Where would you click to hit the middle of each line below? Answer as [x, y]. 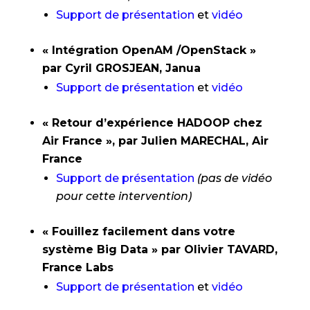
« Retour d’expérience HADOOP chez [152, 123]
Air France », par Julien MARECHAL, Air [155, 141]
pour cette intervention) [124, 196]
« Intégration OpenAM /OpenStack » [149, 50]
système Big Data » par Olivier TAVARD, [159, 249]
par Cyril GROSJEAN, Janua [121, 68]
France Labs [77, 267]
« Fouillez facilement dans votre [138, 231]
